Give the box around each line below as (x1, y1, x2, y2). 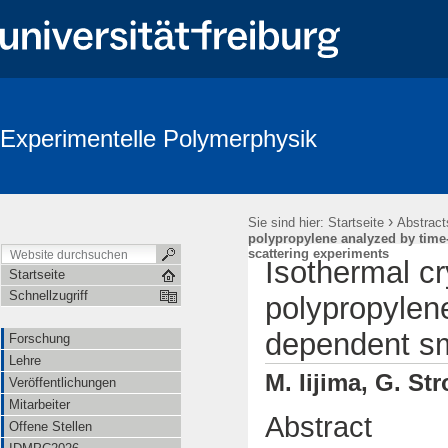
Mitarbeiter (9, 397, 70, 412)
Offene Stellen (9, 419, 92, 434)
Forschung (9, 331, 70, 346)
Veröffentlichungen (9, 375, 116, 390)
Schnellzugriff (9, 288, 88, 303)
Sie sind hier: (248, 215, 324, 230)
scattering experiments (248, 246, 389, 261)
